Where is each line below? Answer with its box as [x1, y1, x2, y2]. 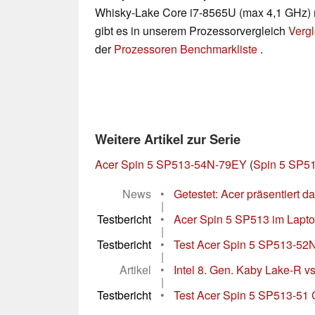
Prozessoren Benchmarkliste [114, 41, 260, 58]
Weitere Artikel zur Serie [95, 129, 240, 149]
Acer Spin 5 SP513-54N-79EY [95, 156, 247, 173]
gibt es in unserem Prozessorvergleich [95, 22, 288, 39]
